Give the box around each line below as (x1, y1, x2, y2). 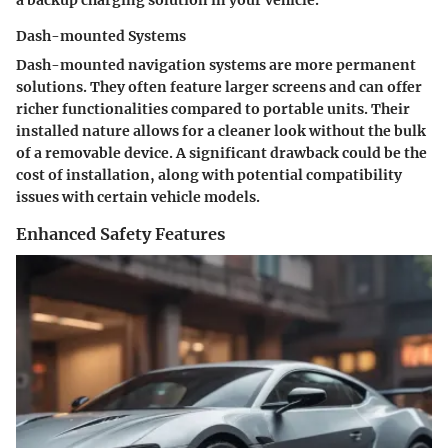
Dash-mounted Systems (16, 27, 186, 46)
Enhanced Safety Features (16, 224, 225, 245)
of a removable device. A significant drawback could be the (16, 144, 427, 163)
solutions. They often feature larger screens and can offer (16, 78, 422, 97)
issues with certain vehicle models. (16, 188, 260, 207)
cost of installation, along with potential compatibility (16, 166, 402, 185)
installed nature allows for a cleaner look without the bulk (16, 122, 426, 141)
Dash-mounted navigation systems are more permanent (16, 56, 416, 75)
